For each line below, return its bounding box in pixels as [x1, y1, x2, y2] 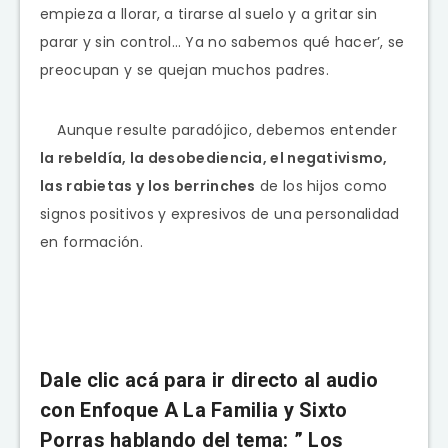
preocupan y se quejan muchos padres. [40, 59, 329, 80]
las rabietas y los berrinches [40, 175, 256, 196]
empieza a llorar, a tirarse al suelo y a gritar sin [40, 3, 378, 24]
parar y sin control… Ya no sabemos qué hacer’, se [40, 31, 405, 52]
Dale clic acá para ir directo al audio [40, 367, 379, 392]
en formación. [40, 231, 143, 252]
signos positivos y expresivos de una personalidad [40, 203, 400, 224]
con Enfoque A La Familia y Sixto [40, 397, 348, 422]
